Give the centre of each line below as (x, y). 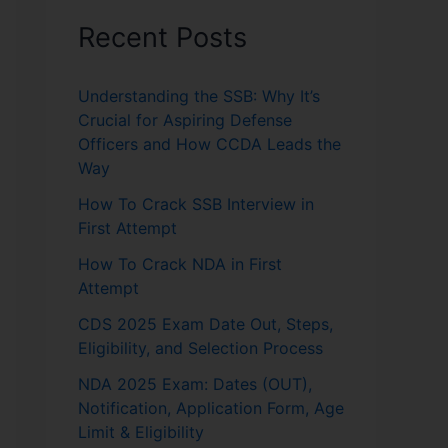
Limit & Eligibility (141, 431)
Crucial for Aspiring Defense (185, 119)
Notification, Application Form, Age (211, 407)
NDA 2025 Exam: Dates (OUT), (195, 383)
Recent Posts (162, 37)
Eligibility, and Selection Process (200, 347)
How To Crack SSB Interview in (196, 203)
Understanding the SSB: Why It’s (199, 95)
